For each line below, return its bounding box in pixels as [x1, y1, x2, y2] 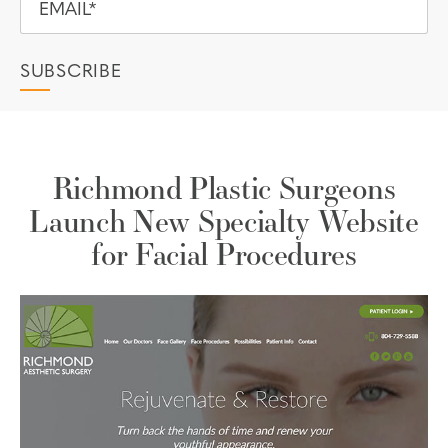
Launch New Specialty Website [29, 200, 419, 241]
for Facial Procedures [91, 233, 357, 274]
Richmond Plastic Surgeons [52, 167, 396, 208]
